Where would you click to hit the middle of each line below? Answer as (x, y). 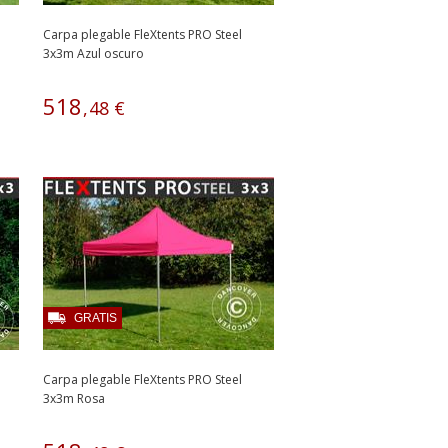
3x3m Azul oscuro (93, 53)
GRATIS (95, 318)
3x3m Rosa (74, 398)
